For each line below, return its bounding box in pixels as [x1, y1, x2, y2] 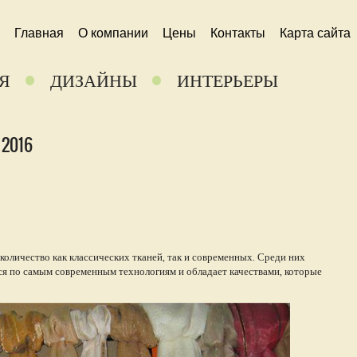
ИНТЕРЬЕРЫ [177, 69, 278, 92]
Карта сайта [280, 26, 351, 40]
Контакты [210, 26, 265, 40]
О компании [78, 26, 148, 40]
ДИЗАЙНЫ [50, 69, 137, 92]
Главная [14, 26, 64, 40]
